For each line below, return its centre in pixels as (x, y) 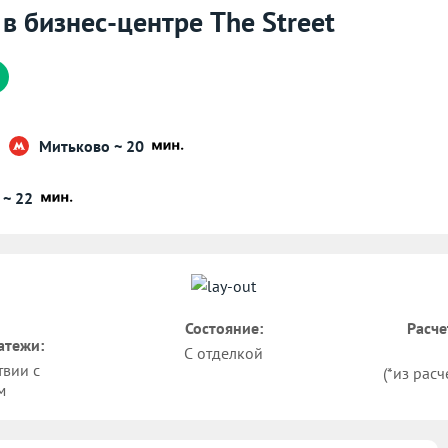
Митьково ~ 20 (93, 145)
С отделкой (224, 353)
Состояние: (223, 328)
